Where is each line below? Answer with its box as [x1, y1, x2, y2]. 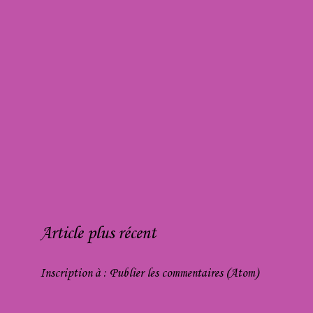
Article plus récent [40, 224, 156, 244]
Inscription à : [40, 265, 110, 281]
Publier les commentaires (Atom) [110, 265, 259, 281]
